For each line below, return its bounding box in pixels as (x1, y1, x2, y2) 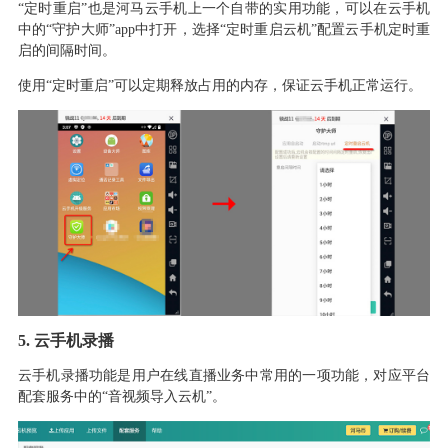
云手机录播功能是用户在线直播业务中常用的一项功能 (17, 367, 360, 383)
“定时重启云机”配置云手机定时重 (219, 21, 431, 37)
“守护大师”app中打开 (46, 21, 178, 37)
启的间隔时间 (17, 42, 102, 58)
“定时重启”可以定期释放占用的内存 (45, 77, 268, 93)
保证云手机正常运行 (281, 77, 408, 93)
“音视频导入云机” (101, 388, 212, 404)
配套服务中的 (17, 388, 102, 404)
